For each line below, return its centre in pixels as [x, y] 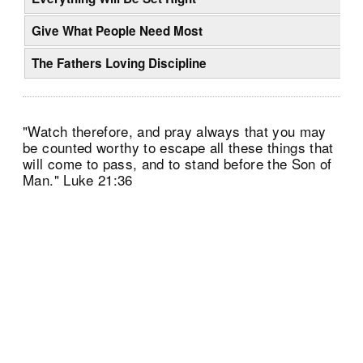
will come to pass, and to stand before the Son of [177, 163]
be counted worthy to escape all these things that [178, 147]
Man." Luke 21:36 [78, 179]
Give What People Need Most [117, 31]
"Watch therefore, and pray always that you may [175, 130]
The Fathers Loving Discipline [120, 63]
